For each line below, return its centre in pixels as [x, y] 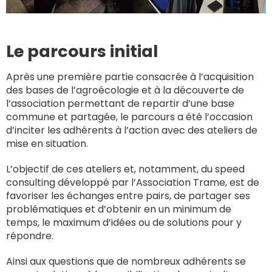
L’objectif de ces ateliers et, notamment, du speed [125, 169]
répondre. [31, 236]
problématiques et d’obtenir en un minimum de [119, 209]
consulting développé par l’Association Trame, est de [133, 182]
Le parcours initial [82, 51]
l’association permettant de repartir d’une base [120, 103]
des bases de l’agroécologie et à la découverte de [125, 90]
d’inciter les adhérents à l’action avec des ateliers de [132, 130]
